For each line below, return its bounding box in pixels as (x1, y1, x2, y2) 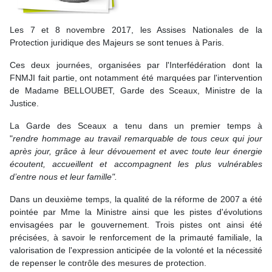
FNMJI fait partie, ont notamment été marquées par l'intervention (10, 73, 262, 83)
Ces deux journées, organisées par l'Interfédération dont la (10, 60, 262, 70)
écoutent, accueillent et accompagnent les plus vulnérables (10, 159, 262, 169)
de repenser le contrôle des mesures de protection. (10, 258, 206, 268)
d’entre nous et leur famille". (10, 172, 117, 182)
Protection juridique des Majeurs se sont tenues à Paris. (10, 38, 224, 47)
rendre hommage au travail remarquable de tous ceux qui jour (13, 134, 262, 143)
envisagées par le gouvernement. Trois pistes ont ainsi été (10, 220, 262, 229)
